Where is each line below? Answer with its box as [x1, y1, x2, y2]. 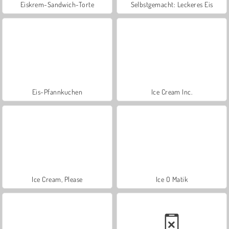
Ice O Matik [155, 174, 188, 184]
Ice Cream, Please [32, 174, 83, 184]
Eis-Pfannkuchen [32, 87, 83, 96]
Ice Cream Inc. [151, 87, 193, 96]
